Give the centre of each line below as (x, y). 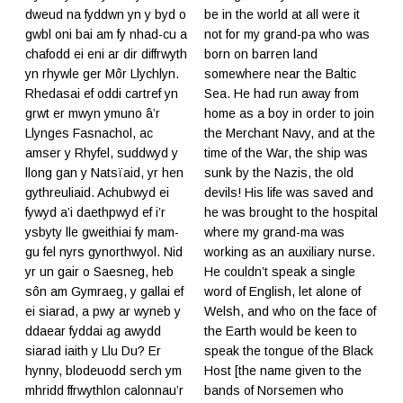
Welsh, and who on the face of (290, 311)
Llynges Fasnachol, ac (89, 133)
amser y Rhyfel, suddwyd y (102, 152)
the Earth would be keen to (281, 331)
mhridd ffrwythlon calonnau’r (104, 390)
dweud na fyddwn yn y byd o (106, 14)
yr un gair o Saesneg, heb (99, 271)
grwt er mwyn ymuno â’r (93, 113)
